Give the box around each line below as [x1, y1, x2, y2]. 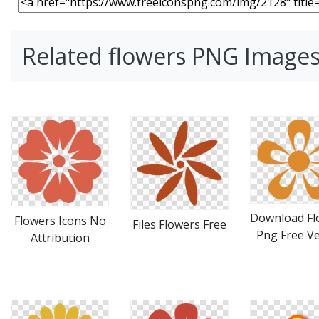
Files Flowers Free [132, 216, 226, 233]
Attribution [30, 230, 90, 246]
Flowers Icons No [14, 213, 106, 229]
